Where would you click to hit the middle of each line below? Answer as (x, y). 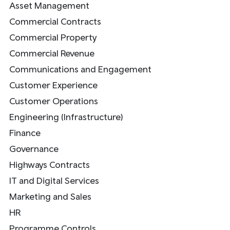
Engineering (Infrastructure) (66, 117)
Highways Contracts (50, 164)
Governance (34, 148)
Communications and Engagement (80, 69)
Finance (25, 132)
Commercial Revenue (52, 53)
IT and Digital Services (54, 180)
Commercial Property (53, 37)
